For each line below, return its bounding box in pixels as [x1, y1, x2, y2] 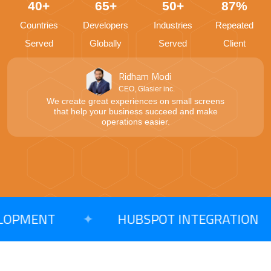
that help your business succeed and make [53, 106, 218, 116]
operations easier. [101, 117, 170, 126]
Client [223, 38, 246, 48]
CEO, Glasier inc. [118, 85, 175, 93]
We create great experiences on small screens [47, 96, 224, 106]
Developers [83, 20, 129, 30]
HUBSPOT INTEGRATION [93, 209, 234, 229]
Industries [153, 20, 192, 30]
